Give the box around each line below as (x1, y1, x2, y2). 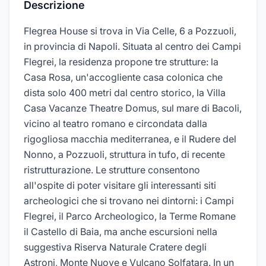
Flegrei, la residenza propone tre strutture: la (24, 56, 218, 68)
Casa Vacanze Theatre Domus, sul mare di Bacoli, (24, 102, 242, 114)
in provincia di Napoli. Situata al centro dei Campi (24, 40, 241, 52)
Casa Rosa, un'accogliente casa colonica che (24, 71, 223, 83)
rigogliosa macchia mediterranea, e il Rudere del (24, 133, 236, 145)
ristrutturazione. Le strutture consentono (24, 164, 200, 176)
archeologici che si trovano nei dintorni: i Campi (24, 195, 234, 207)
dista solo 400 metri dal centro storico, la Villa (24, 87, 226, 99)
